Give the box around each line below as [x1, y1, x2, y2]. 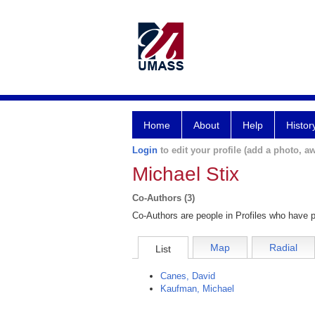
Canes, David [160, 271, 215, 282]
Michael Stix [132, 163, 239, 185]
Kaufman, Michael [160, 283, 234, 295]
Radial [269, 242, 297, 254]
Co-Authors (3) [132, 193, 195, 203]
